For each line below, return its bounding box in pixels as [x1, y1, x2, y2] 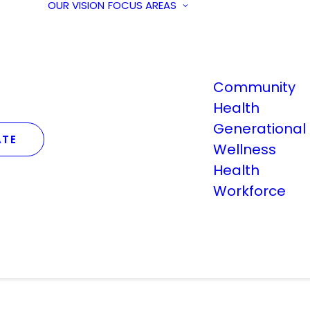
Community [213, 77, 295, 97]
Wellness [213, 140, 276, 159]
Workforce [213, 181, 286, 201]
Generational [213, 119, 306, 138]
